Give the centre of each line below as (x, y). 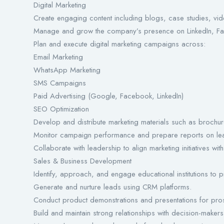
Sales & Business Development (82, 161)
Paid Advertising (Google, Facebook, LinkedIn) (108, 96)
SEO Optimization (61, 109)
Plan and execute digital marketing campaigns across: (119, 44)
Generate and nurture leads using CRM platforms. (112, 187)
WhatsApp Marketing (67, 70)
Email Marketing (58, 57)
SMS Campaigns (60, 83)
